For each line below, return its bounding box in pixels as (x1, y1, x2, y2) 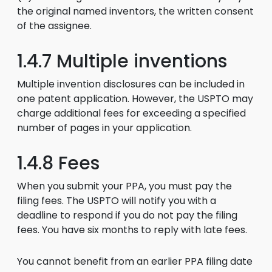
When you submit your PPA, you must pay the (17, 179, 232, 193)
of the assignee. (17, 19, 92, 33)
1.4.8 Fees (17, 151, 100, 176)
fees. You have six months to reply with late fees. (17, 223, 247, 237)
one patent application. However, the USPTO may (17, 92, 253, 106)
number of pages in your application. (17, 121, 192, 135)
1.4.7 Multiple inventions (17, 49, 227, 74)
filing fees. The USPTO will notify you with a (17, 194, 216, 208)
